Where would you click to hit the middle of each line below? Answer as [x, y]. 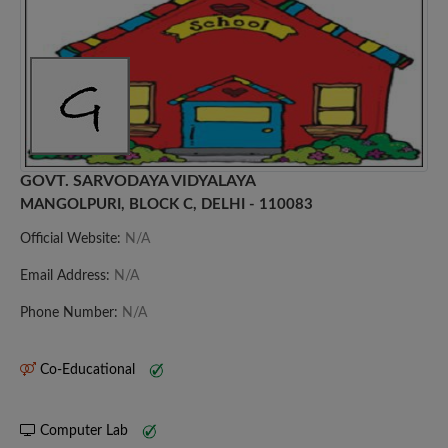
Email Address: [67, 275]
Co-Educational [87, 369]
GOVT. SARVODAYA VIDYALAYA [138, 180]
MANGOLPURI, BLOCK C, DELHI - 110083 [166, 204]
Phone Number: [71, 312]
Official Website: [72, 238]
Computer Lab [84, 430]
